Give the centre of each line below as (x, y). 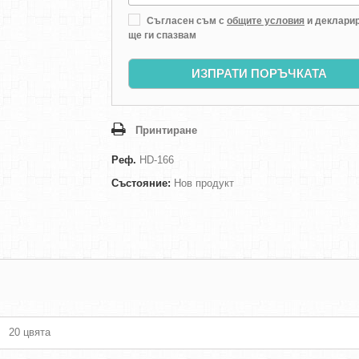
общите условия (266, 21)
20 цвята (30, 333)
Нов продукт (204, 184)
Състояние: (141, 184)
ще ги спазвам (162, 36)
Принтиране (166, 131)
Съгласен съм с (186, 21)
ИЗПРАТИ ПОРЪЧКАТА (260, 74)
